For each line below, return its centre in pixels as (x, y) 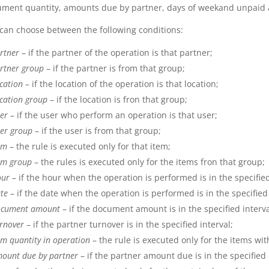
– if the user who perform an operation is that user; (112, 115)
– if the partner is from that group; (115, 68)
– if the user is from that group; (98, 131)
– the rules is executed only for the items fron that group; (149, 162)
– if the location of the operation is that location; (122, 84)
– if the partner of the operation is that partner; (117, 53)
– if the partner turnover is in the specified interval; (128, 225)
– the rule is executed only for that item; (89, 147)
